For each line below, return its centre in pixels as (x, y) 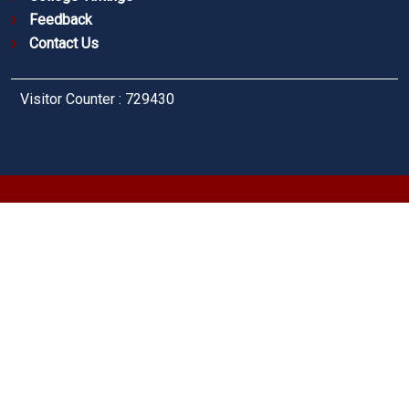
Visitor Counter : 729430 (97, 100)
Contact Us (64, 44)
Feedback (61, 20)
